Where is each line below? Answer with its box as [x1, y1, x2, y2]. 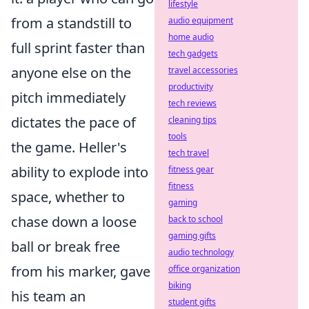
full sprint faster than [11, 39, 145, 57]
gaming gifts [168, 230, 216, 241]
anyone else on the [11, 63, 131, 82]
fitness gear [168, 163, 214, 175]
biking [168, 279, 191, 291]
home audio [168, 31, 214, 43]
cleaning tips [168, 114, 217, 126]
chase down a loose [11, 212, 137, 231]
